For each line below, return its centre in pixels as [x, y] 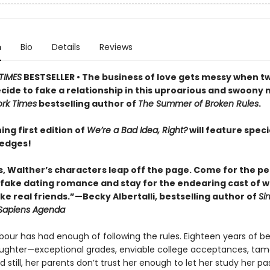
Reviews [116, 47]
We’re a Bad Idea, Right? [137, 130]
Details [66, 47]
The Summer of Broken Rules [198, 104]
